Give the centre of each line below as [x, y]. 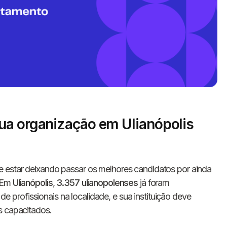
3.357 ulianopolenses [97, 182]
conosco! [119, 158]
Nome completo [127, 195]
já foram [154, 182]
